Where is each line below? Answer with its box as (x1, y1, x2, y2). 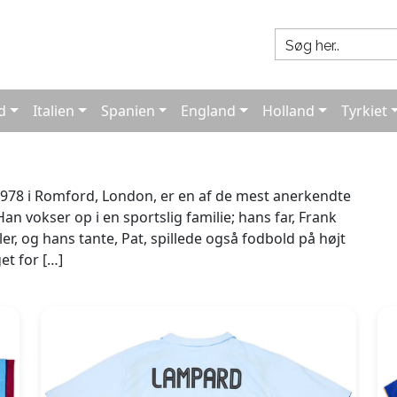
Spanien (100, 101, 155, 121)
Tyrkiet (340, 101, 387, 121)
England (181, 101, 237, 121)
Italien (33, 101, 75, 121)
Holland (262, 101, 315, 121)
